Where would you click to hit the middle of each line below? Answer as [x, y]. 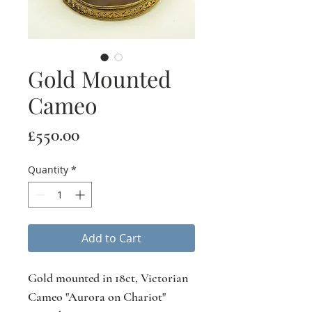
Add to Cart [111, 238]
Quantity [48, 170]
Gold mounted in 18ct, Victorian [108, 278]
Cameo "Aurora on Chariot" [98, 297]
